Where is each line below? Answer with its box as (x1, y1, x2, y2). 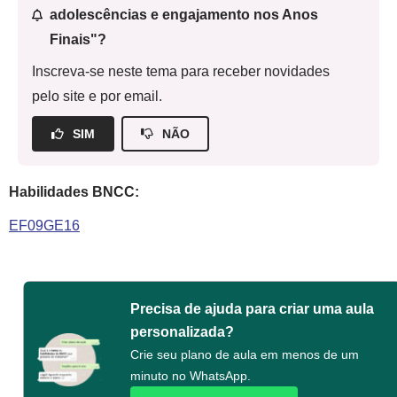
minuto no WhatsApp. (130, 369, 252, 383)
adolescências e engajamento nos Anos (49, 7, 318, 22)
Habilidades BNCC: (9, 184, 139, 199)
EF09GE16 (9, 218, 80, 233)
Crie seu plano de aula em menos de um (130, 347, 360, 362)
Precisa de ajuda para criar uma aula (130, 301, 375, 316)
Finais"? (49, 32, 106, 47)
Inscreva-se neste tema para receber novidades (32, 64, 330, 79)
